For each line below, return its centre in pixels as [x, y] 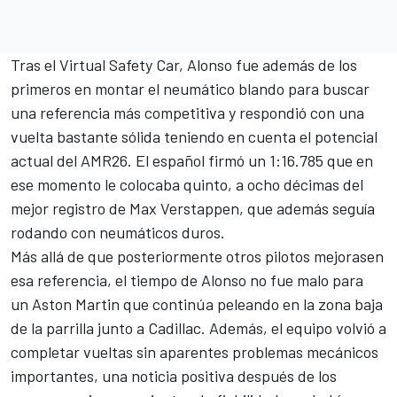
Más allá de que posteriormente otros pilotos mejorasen [197, 256]
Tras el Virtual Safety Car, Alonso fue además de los [184, 64]
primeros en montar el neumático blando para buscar [190, 88]
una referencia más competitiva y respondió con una [187, 112]
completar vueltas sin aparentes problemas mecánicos [195, 351]
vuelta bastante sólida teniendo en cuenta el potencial [194, 136]
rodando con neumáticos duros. [120, 232]
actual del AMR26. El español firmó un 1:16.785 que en [192, 160]
